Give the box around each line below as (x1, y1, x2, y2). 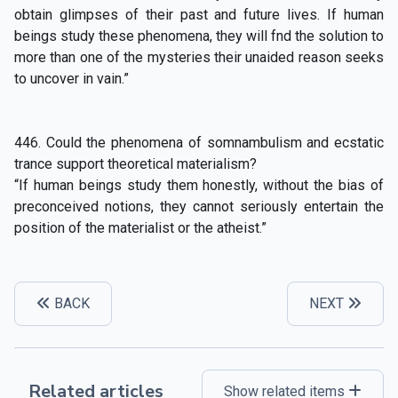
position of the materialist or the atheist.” (14, 219, 267, 236)
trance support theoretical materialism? (14, 155, 257, 172)
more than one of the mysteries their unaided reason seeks (14, 48, 384, 66)
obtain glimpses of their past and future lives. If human (14, 5, 384, 23)
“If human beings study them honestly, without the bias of (14, 176, 384, 194)
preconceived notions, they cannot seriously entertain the (14, 197, 384, 215)
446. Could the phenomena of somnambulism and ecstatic (14, 133, 384, 151)
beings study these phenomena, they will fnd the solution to (14, 27, 384, 44)
